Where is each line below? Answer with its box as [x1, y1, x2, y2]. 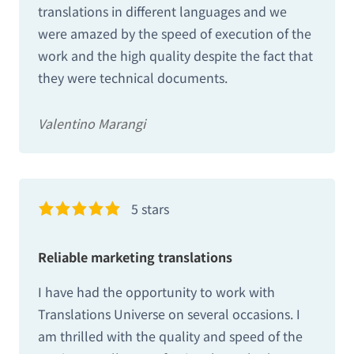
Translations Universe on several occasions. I [38, 304, 300, 324]
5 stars [131, 198, 170, 218]
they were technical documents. [38, 67, 228, 87]
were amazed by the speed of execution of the [38, 23, 311, 43]
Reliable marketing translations [38, 247, 232, 266]
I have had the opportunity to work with [38, 282, 275, 302]
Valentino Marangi [38, 113, 145, 133]
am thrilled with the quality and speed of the [38, 326, 303, 346]
